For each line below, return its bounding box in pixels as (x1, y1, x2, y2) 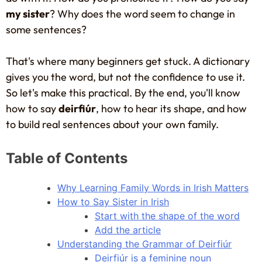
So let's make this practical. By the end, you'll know (6, 85, 240, 99)
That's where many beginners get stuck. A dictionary (6, 54, 250, 68)
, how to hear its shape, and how (96, 101, 247, 115)
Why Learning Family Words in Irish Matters (57, 181, 249, 194)
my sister (6, 6, 50, 20)
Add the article (95, 223, 161, 236)
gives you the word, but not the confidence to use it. (6, 70, 245, 84)
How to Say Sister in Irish (57, 195, 169, 208)
